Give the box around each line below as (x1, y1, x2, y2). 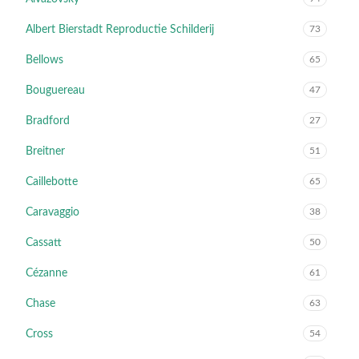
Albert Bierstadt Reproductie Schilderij (26, 24, 214, 35)
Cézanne (26, 268, 67, 279)
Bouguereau (26, 85, 85, 96)
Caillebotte (26, 176, 78, 188)
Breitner (26, 146, 65, 157)
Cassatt (26, 237, 62, 248)
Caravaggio (26, 207, 79, 218)
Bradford (26, 115, 70, 127)
